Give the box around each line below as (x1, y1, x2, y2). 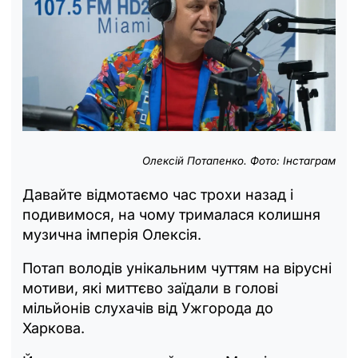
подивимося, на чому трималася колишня (22, 206, 320, 224)
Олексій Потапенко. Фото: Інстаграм (142, 154, 336, 168)
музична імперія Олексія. (22, 226, 201, 244)
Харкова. (22, 320, 85, 337)
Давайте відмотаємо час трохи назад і (22, 186, 293, 204)
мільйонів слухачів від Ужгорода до (22, 300, 273, 317)
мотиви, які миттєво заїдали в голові (22, 280, 278, 297)
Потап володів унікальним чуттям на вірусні (22, 260, 332, 277)
